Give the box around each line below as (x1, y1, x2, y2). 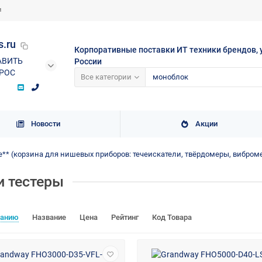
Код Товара (152, 213, 192, 222)
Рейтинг (111, 213, 140, 222)
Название (32, 213, 68, 222)
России (74, 56, 102, 66)
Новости (30, 119, 60, 129)
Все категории (80, 73, 132, 82)
